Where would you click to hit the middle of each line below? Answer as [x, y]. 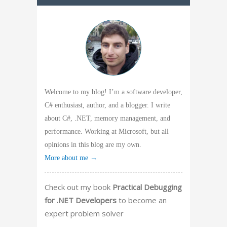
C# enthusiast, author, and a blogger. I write [107, 105]
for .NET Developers [81, 200]
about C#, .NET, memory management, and [107, 118]
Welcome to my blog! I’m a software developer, [113, 92]
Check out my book [79, 187]
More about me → [71, 158]
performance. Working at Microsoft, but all [107, 131]
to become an [142, 200]
